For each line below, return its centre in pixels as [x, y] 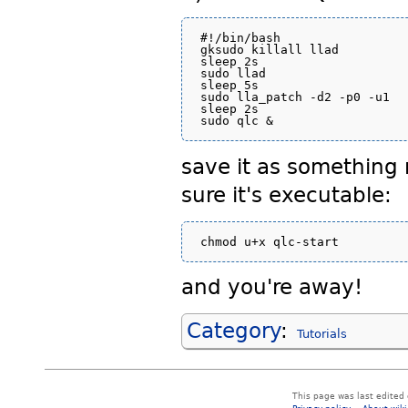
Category [233, 331]
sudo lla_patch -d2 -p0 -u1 [295, 97]
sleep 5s [229, 86]
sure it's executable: [286, 195]
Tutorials [322, 334]
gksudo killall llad [269, 50]
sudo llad [233, 74]
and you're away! [271, 287]
